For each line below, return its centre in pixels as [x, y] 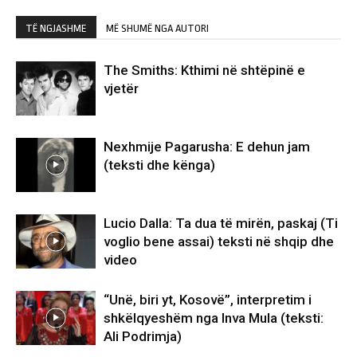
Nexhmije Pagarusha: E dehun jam [207, 146]
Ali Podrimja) [143, 336]
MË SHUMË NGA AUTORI [157, 28]
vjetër [121, 88]
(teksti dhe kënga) [159, 165]
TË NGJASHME [56, 28]
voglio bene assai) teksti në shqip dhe [219, 241]
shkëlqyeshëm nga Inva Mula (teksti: [214, 318]
